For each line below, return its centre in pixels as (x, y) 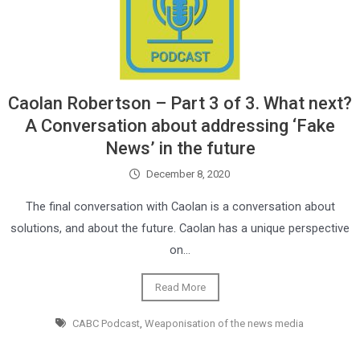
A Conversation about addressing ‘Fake (180, 126)
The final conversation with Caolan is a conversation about (180, 207)
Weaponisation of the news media (224, 323)
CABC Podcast (106, 323)
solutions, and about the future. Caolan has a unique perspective (180, 228)
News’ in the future (180, 148)
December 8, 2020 (188, 174)
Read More (180, 287)
